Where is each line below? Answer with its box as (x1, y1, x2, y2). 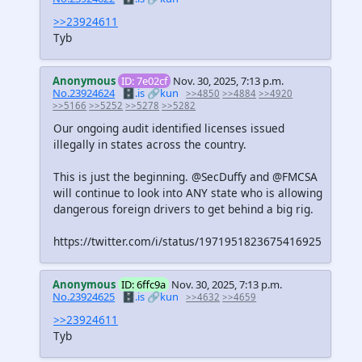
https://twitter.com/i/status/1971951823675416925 (53, 233, 322, 249)
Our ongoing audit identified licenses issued (53, 120, 284, 136)
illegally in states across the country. (53, 136, 246, 152)
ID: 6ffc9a (121, 276, 166, 292)
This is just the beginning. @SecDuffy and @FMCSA (53, 168, 318, 184)
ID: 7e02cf (121, 73, 168, 88)
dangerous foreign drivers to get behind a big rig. (53, 200, 314, 217)
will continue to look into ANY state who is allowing (53, 184, 322, 200)
